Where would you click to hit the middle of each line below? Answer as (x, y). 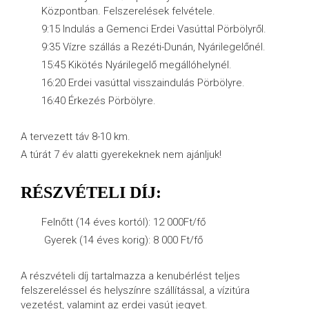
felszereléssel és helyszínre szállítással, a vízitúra (135, 290)
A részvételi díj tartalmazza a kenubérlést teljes (130, 276)
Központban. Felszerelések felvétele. (128, 11)
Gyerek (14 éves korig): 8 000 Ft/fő (122, 240)
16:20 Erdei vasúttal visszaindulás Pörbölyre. (143, 83)
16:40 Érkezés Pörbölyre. (99, 101)
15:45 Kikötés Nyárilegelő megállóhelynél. (137, 65)
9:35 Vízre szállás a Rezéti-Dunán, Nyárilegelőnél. (153, 47)
